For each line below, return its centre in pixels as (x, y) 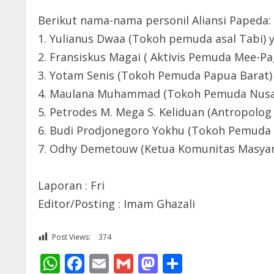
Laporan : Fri (71, 186)
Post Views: (71, 237)
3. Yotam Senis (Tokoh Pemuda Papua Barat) (155, 76)
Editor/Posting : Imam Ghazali (117, 204)
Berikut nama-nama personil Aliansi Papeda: (154, 20)
